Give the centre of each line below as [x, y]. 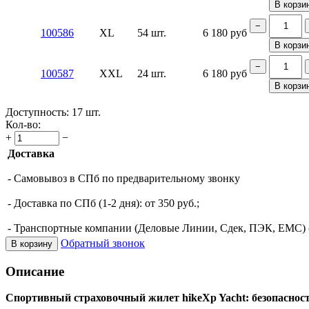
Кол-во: [23, 124]
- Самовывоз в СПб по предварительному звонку [124, 178]
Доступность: [37, 112]
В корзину [32, 243]
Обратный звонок [103, 243]
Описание [35, 271]
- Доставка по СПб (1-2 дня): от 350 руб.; [103, 203]
